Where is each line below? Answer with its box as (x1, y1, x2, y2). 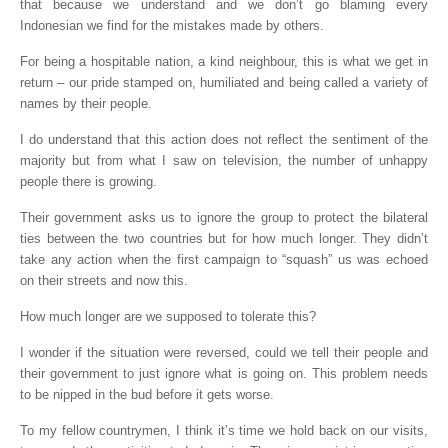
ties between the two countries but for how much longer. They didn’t (20, 230, 428, 246)
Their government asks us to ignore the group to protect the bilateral (20, 209, 428, 225)
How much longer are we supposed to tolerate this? (20, 308, 316, 324)
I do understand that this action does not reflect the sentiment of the (20, 131, 428, 147)
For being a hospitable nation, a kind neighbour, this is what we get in (20, 53, 428, 69)
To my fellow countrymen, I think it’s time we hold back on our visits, (20, 422, 428, 438)
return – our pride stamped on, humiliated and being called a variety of (20, 74, 428, 90)
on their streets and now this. (20, 272, 188, 288)
